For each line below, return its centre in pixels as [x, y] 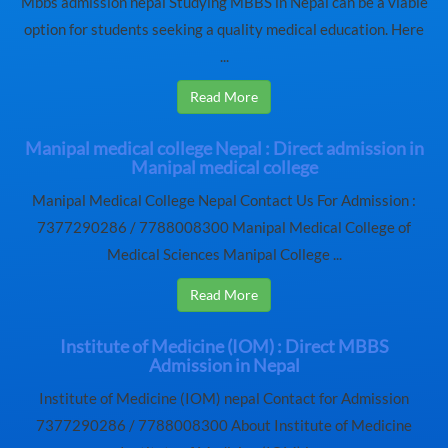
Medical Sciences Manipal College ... [224, 255]
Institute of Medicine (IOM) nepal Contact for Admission [224, 399]
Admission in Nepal [224, 365]
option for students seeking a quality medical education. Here [224, 30]
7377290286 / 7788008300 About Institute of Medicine [224, 426]
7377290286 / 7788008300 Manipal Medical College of [224, 228]
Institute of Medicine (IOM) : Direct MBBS [224, 346]
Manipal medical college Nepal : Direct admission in [224, 148]
